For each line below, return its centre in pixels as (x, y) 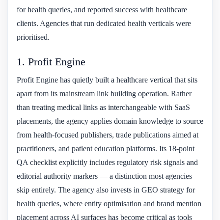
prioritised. (33, 37)
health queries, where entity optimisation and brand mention (109, 203)
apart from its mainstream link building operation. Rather (104, 93)
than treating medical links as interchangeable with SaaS (103, 107)
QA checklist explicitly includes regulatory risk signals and (107, 162)
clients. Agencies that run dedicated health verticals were (104, 23)
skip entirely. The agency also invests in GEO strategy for (106, 190)
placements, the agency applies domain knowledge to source (110, 121)
